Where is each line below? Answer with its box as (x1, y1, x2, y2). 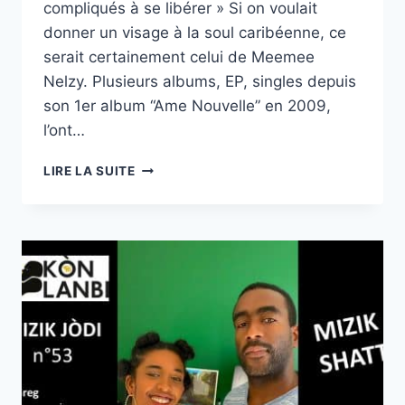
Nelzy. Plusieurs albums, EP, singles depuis (43, 72, 356, 91)
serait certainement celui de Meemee (43, 48, 315, 67)
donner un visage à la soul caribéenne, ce (43, 24, 346, 42)
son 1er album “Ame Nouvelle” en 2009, (43, 97, 331, 116)
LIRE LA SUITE (43, 164, 136, 179)
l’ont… (43, 121, 85, 140)
